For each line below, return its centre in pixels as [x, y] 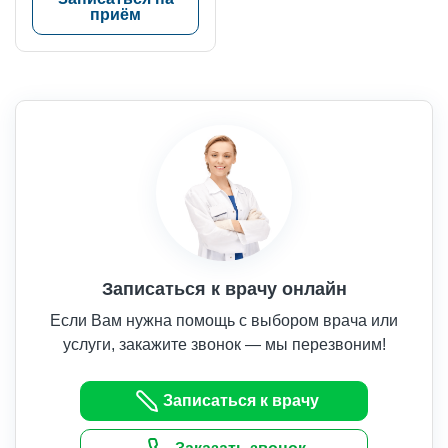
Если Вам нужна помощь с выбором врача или [224, 320]
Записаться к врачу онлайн [224, 288]
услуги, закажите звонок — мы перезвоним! [224, 344]
